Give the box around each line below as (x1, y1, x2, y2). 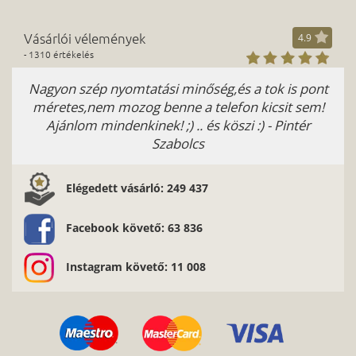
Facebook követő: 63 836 (66, 220, 203, 236)
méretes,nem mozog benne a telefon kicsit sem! (32, 98, 324, 117)
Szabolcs (152, 134, 204, 153)
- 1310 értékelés (24, 48, 94, 61)
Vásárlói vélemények (24, 29, 145, 48)
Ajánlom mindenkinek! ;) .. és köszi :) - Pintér (45, 116, 311, 135)
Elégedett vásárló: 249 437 (66, 180, 208, 195)
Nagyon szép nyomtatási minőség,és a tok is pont (28, 79, 328, 99)
